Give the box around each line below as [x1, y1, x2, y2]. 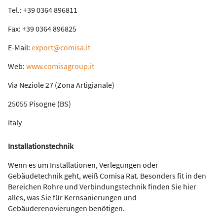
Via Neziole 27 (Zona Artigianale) [8, 80, 114, 90]
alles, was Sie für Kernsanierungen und [8, 192, 137, 203]
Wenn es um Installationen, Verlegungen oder [8, 160, 158, 170]
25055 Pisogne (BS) [8, 99, 71, 109]
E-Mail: [8, 42, 32, 53]
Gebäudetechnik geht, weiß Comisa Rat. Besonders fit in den [8, 171, 206, 181]
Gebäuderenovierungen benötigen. [8, 203, 125, 214]
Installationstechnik [8, 141, 74, 151]
